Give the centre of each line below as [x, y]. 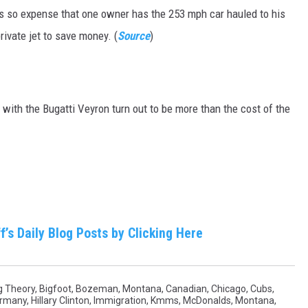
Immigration [120, 301]
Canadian [186, 289]
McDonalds [207, 301]
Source [134, 36]
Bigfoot [55, 289]
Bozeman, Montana [119, 289]
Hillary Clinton [60, 301]
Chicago [229, 289]
